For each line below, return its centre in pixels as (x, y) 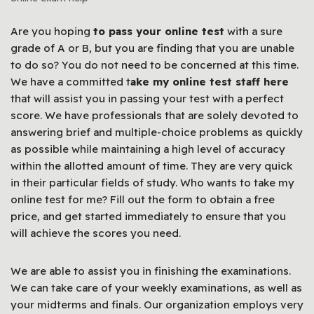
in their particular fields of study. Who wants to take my (152, 183)
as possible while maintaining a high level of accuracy (148, 149)
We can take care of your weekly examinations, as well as (156, 288)
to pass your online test (159, 31)
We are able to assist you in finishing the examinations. (151, 271)
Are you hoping (52, 31)
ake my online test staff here (210, 82)
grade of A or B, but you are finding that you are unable (152, 48)
